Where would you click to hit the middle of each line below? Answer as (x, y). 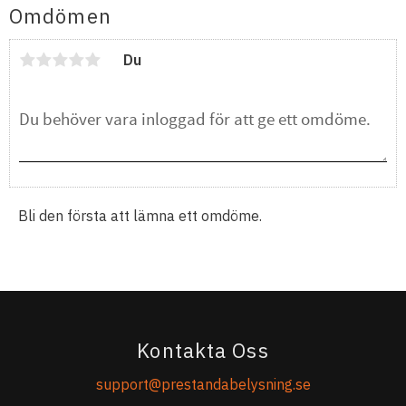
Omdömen (60, 16)
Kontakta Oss (203, 351)
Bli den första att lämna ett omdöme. (140, 216)
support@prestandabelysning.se (203, 384)
